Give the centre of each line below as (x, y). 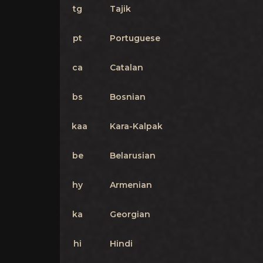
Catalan (127, 68)
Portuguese (135, 38)
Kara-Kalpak (136, 126)
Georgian (130, 214)
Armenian (131, 185)
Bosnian (128, 97)
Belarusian (133, 156)
